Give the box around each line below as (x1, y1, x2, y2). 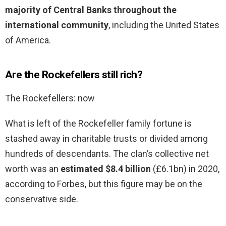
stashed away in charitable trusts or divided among (5, 133, 208, 144)
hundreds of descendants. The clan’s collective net (5, 148, 209, 159)
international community (5, 20, 108, 31)
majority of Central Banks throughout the (5, 5, 177, 16)
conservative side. (5, 194, 78, 205)
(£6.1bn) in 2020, (151, 163, 219, 175)
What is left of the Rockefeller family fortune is (5, 118, 192, 129)
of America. (5, 35, 51, 46)
